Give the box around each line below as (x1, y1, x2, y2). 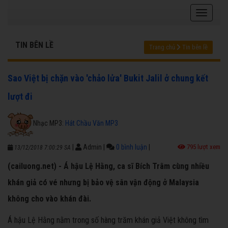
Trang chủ (149, 43, 175, 51)
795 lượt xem (185, 143, 220, 151)
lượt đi (8, 91, 33, 102)
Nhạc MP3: (33, 119, 65, 127)
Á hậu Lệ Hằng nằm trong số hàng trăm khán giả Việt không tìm (8, 215, 209, 225)
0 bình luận (116, 143, 147, 152)
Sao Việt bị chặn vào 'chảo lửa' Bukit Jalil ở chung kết (8, 73, 208, 84)
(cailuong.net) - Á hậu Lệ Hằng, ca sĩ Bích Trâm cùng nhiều (8, 161, 209, 172)
